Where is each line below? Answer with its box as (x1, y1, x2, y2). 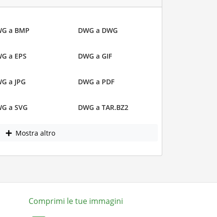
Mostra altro (13, 128, 55, 138)
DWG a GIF (78, 51, 112, 61)
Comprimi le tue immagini (29, 195, 124, 206)
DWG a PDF (78, 77, 114, 87)
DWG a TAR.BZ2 (78, 103, 128, 112)
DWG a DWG (78, 26, 118, 35)
